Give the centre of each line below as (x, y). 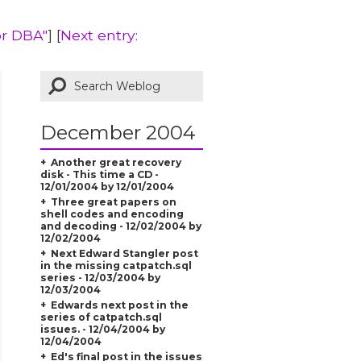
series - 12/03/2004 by (100, 277)
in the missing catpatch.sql (116, 265)
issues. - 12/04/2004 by (102, 329)
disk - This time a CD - (99, 174)
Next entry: (99, 35)
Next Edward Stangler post (124, 253)
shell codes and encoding (112, 214)
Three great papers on (113, 201)
